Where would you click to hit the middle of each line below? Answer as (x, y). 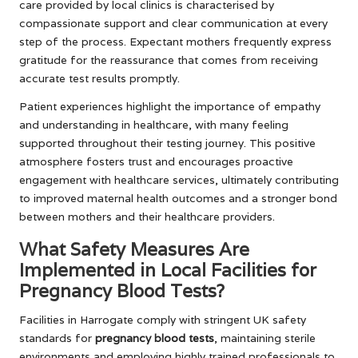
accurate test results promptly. (99, 78)
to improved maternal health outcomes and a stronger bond (178, 198)
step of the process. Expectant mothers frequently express (175, 41)
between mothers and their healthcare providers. (147, 216)
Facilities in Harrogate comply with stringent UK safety (163, 319)
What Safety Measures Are (134, 249)
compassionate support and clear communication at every (173, 23)
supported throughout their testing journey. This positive (167, 143)
